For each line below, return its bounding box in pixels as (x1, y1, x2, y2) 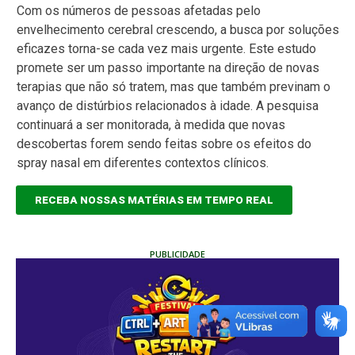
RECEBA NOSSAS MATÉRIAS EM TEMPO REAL (35, 193, 273, 206)
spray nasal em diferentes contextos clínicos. (17, 155, 269, 171)
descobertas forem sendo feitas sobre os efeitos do (17, 136, 311, 152)
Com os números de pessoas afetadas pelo (17, 3, 261, 19)
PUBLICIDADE (150, 247, 205, 260)
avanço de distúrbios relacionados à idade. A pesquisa (17, 98, 319, 114)
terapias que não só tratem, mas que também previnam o (17, 79, 330, 95)
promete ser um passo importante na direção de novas (17, 60, 319, 76)
